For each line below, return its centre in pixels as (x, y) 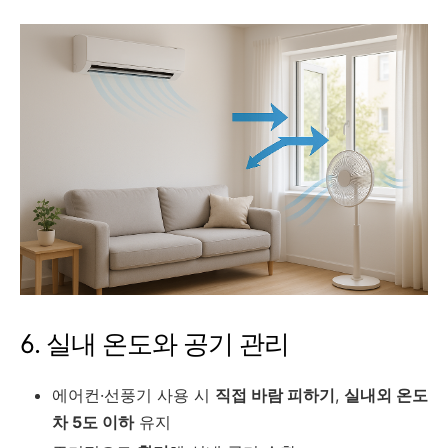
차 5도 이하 (93, 422)
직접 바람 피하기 (275, 395)
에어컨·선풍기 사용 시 (133, 395)
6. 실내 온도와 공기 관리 (154, 344)
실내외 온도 (386, 395)
